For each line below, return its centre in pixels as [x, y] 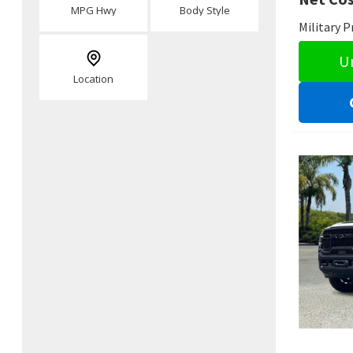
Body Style [204, 10]
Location [94, 79]
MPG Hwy [93, 10]
